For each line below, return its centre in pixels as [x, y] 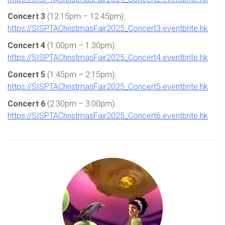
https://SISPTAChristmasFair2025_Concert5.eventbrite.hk [108, 86]
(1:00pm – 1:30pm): [81, 45]
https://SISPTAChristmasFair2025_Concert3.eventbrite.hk [108, 28]
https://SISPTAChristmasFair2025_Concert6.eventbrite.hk [108, 116]
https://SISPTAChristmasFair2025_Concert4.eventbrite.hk [108, 57]
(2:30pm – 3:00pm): [81, 103]
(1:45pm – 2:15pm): [81, 74]
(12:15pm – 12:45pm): [85, 16]
